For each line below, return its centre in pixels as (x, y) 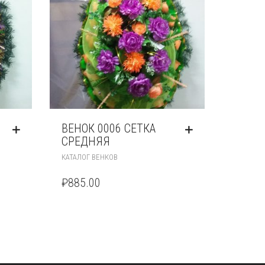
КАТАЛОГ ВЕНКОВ (89, 157)
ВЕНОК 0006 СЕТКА (108, 128)
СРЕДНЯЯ (85, 141)
